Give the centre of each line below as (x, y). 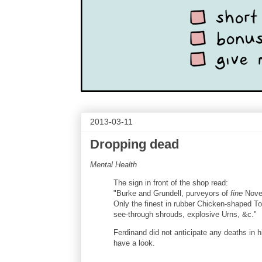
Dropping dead (135, 144)
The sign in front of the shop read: (171, 183)
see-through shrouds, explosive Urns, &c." (185, 214)
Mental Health (113, 165)
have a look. (134, 243)
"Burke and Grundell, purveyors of (172, 193)
